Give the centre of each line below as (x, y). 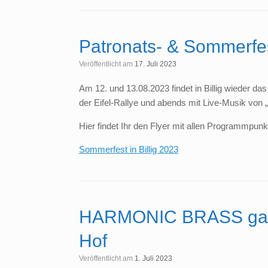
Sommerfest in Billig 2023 (129, 150)
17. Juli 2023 (156, 64)
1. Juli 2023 (153, 259)
